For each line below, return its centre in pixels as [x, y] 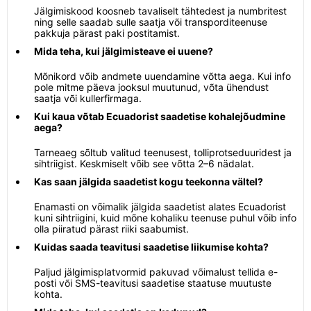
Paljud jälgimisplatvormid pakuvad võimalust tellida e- [156, 272]
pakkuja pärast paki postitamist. [107, 33]
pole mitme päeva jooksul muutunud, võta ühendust [151, 87]
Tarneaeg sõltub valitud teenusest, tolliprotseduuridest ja [163, 152]
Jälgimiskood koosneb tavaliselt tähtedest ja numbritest [160, 11]
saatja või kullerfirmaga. [88, 98]
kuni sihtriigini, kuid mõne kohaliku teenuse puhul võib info [165, 218]
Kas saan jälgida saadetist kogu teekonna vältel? [149, 182]
